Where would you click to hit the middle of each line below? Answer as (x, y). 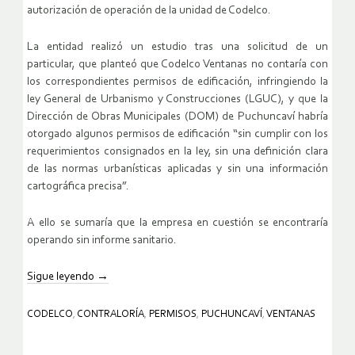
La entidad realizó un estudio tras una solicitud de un (177, 47)
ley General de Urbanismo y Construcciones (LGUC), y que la (177, 99)
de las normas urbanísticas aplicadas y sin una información (177, 169)
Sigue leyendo (62, 277)
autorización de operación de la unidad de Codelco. (149, 10)
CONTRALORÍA (111, 314)
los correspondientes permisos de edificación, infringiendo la (177, 82)
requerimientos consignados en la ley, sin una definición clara (177, 151)
